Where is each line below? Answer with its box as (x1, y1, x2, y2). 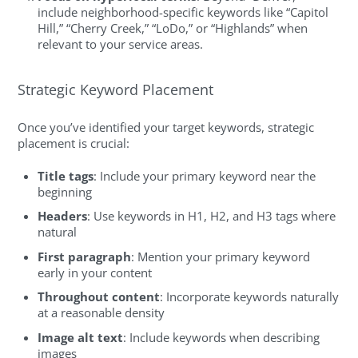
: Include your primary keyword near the (93, 167, 316, 184)
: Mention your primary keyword (131, 248, 311, 265)
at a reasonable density (38, 304, 165, 321)
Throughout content (38, 288, 161, 305)
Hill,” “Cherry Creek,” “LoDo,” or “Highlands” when (38, 19, 308, 36)
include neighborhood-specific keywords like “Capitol (38, 3, 329, 20)
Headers (38, 208, 88, 225)
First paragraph (38, 248, 132, 265)
